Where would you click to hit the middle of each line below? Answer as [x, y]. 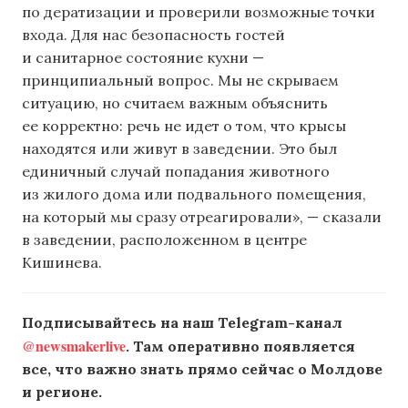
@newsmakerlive [74, 346]
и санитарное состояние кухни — [143, 58]
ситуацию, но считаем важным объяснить [175, 103]
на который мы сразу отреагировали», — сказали [202, 217]
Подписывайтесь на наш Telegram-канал [182, 323]
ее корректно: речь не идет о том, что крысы [184, 126]
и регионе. [62, 392]
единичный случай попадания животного [176, 172]
